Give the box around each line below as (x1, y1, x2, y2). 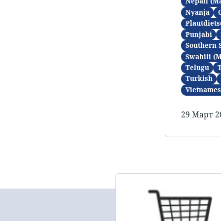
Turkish (185, 74, 213, 83)
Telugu (185, 63, 209, 72)
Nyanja (185, 7, 210, 17)
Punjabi (185, 30, 212, 39)
